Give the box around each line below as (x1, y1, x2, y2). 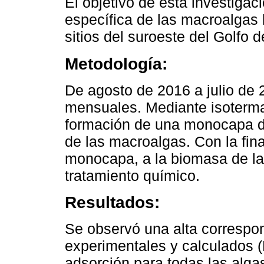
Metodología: (65, 54, 167, 74)
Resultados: (65, 193, 160, 212)
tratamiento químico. (65, 167, 200, 184)
